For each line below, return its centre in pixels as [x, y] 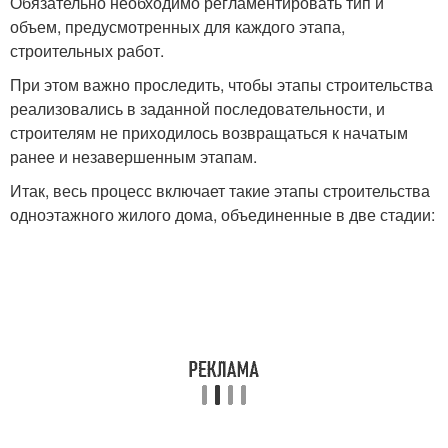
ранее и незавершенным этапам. [133, 156]
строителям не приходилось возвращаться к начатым [209, 132]
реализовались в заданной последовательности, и [197, 108]
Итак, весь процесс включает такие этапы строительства [220, 190]
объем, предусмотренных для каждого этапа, [177, 26]
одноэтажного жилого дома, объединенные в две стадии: [222, 214]
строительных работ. [87, 50]
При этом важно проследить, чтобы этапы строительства [221, 84]
